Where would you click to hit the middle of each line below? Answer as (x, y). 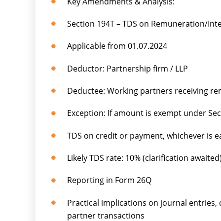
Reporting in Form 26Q (110, 180)
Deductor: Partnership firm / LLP (128, 68)
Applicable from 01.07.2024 (117, 46)
